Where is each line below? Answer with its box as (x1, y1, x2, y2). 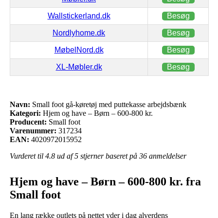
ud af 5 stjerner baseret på (55, 151, 139, 160)
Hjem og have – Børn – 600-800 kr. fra (10, 175, 201, 188)
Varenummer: (10, 126, 56, 135)
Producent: (10, 117, 47, 126)
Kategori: (10, 109, 41, 117)
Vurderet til (10, 151, 45, 160)
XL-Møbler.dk (55, 62, 102, 71)
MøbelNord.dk (54, 45, 104, 54)
